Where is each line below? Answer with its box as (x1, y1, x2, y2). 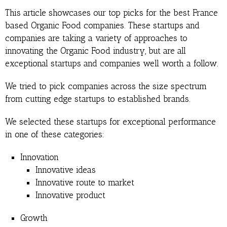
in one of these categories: (5, 129, 104, 139)
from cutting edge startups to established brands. (5, 93, 191, 104)
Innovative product (35, 190, 105, 200)
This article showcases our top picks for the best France (5, 7, 218, 18)
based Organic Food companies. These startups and (5, 20, 200, 30)
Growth (20, 212, 48, 223)
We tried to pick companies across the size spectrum (5, 81, 207, 91)
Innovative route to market (35, 177, 134, 187)
